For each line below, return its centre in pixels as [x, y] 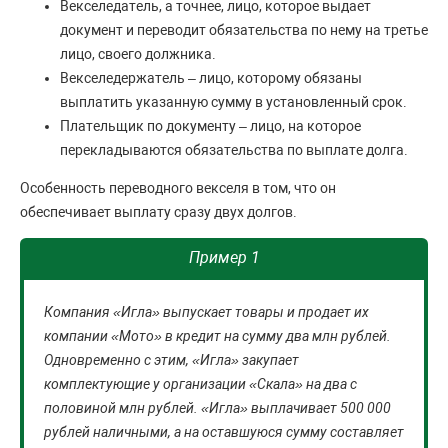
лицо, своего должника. [138, 54]
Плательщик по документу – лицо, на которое [210, 126]
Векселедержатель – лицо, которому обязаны [211, 78]
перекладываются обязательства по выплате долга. [234, 150]
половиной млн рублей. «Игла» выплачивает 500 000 [217, 408]
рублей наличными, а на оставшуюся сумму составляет [224, 432]
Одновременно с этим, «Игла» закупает [171, 360]
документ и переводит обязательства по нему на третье [244, 30]
